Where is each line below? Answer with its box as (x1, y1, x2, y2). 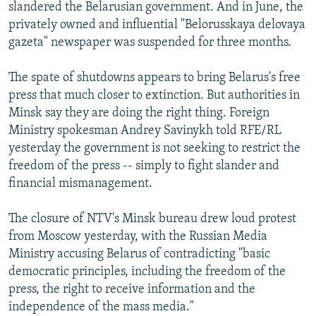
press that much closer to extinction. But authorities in (8, 88, 300, 102)
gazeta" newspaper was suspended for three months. (8, 35, 291, 49)
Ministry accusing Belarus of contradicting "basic (8, 247, 270, 261)
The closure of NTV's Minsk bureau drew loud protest (8, 212, 296, 226)
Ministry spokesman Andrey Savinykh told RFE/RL (8, 123, 281, 138)
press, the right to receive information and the (8, 282, 255, 296)
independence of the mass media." (8, 300, 194, 314)
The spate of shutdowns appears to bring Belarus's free (8, 71, 300, 85)
